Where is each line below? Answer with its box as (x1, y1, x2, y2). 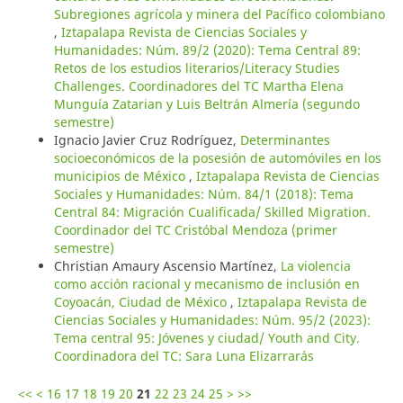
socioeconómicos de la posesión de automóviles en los (53, 148, 381, 166)
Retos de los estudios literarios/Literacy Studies (53, 58, 340, 76)
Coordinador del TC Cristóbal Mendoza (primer (53, 220, 337, 238)
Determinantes (239, 130, 330, 148)
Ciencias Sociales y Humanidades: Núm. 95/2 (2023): (53, 310, 371, 328)
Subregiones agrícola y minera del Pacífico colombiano (53, 4, 385, 22)
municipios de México (53, 166, 189, 184)
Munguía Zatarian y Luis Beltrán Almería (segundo (53, 94, 360, 112)
